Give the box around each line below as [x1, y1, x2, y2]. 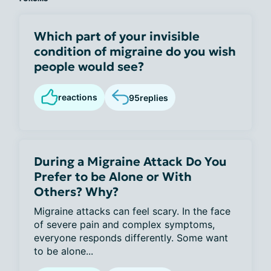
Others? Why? [34, 184, 119, 200]
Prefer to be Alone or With [34, 169, 192, 184]
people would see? [34, 59, 144, 74]
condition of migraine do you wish [34, 44, 236, 59]
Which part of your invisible [34, 28, 200, 44]
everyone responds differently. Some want [34, 232, 228, 244]
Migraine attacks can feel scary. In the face [34, 205, 230, 217]
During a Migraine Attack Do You [34, 154, 227, 169]
